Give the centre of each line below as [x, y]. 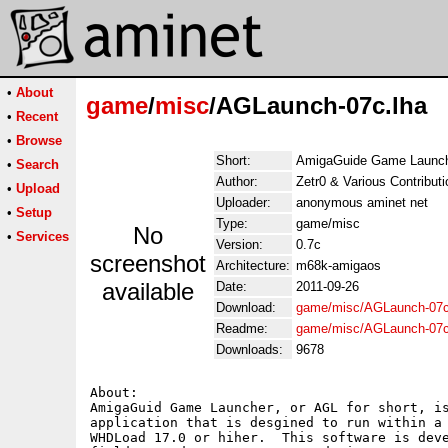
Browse [39, 140]
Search [37, 164]
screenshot [148, 263]
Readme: [242, 328]
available [148, 291]
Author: [237, 181]
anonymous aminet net [362, 202]
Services [42, 236]
